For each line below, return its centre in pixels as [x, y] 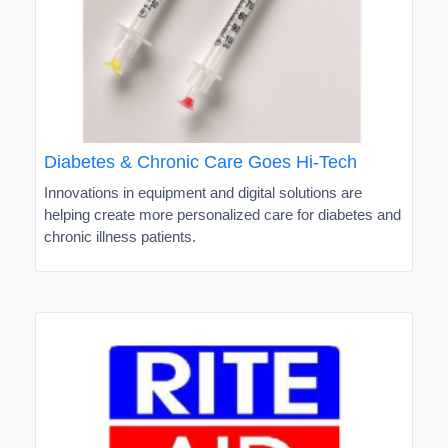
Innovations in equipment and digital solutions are [203, 192]
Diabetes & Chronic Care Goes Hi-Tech [200, 161]
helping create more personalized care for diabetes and [222, 214]
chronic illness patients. [120, 236]
